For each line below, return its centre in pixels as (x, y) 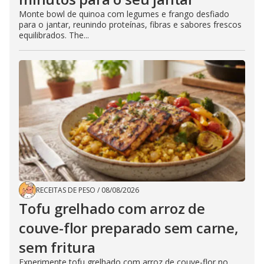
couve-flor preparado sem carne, (129, 228)
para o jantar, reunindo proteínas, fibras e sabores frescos (130, 25)
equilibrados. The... (54, 35)
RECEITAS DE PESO (66, 190)
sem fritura (57, 247)
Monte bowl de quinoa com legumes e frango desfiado (124, 14)
